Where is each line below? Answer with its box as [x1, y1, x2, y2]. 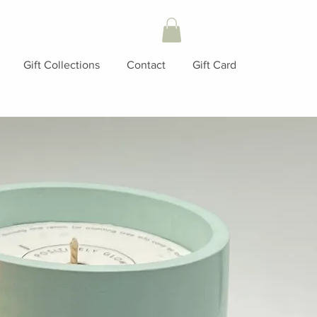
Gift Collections [23, 58, 100, 71]
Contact [127, 58, 166, 71]
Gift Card [192, 58, 236, 71]
